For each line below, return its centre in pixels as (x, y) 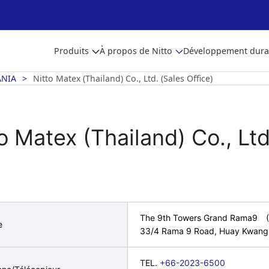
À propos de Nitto (136, 51)
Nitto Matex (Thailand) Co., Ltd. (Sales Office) (123, 78)
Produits (71, 51)
